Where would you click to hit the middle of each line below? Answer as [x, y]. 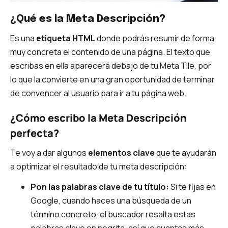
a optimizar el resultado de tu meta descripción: [98, 167]
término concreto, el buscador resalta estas [113, 214]
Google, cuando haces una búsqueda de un [111, 201]
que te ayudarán [186, 153]
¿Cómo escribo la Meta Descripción [98, 118]
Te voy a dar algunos [49, 153]
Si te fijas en [192, 187]
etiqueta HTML [66, 38]
